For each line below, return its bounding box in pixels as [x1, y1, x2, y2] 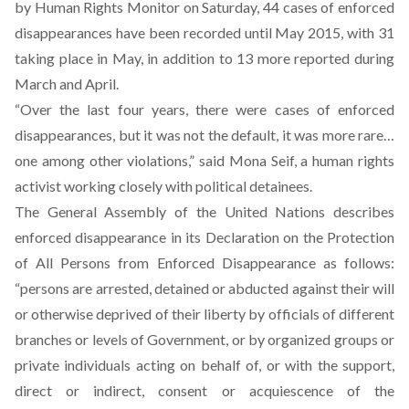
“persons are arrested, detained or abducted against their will [15, 279, 394, 297]
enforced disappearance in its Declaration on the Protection [15, 228, 394, 246]
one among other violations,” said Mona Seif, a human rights [15, 152, 394, 169]
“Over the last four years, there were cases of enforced [15, 100, 394, 118]
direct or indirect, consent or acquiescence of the [15, 382, 394, 399]
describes [333, 203, 394, 220]
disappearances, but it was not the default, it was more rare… [15, 126, 394, 143]
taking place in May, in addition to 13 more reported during [15, 49, 394, 67]
